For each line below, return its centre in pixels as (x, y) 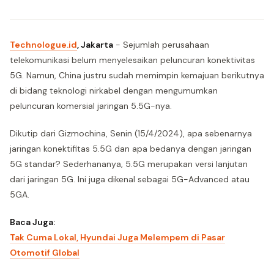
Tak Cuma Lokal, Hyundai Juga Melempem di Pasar (117, 237)
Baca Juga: (32, 222)
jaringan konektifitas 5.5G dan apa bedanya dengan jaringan (131, 149)
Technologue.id (43, 45)
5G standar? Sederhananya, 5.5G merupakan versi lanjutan (129, 164)
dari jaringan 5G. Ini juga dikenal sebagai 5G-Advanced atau (130, 179)
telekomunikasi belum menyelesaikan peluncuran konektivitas (132, 60)
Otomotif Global (45, 253)
